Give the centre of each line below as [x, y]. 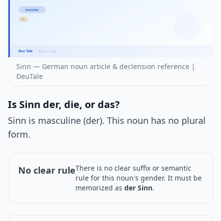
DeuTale [30, 76]
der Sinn [138, 188]
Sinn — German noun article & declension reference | [106, 67]
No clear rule [47, 170]
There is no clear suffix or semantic [133, 168]
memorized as [100, 188]
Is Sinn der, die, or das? [64, 105]
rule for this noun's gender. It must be [139, 178]
